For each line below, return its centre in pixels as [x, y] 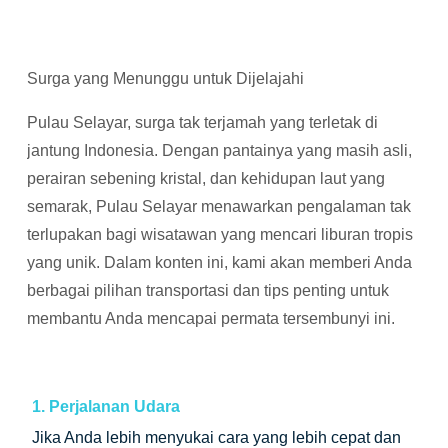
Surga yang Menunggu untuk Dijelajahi [165, 78]
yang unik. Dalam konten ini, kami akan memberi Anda [219, 262]
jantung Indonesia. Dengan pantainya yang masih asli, [219, 150]
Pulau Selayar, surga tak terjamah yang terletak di [202, 122]
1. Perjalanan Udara [106, 406]
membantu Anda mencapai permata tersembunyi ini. [211, 318]
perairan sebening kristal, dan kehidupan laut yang [206, 178]
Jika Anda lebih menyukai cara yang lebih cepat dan [216, 437]
